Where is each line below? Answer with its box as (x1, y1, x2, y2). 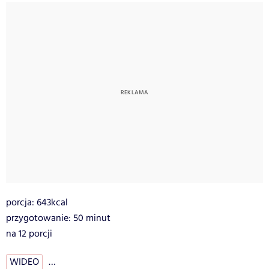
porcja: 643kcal (6, 196, 68, 210)
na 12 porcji (6, 227, 52, 241)
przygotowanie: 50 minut (6, 211, 110, 226)
